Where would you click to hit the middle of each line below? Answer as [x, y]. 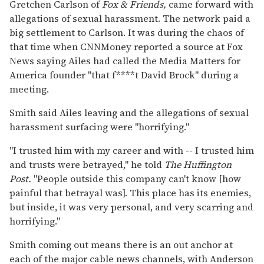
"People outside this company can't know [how [136, 178]
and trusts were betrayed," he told [87, 164]
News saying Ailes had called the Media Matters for [125, 60]
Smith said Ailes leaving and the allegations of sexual [129, 112]
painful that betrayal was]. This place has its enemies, [130, 192]
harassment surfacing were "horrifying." [99, 126]
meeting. [29, 89]
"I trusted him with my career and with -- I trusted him [132, 150]
